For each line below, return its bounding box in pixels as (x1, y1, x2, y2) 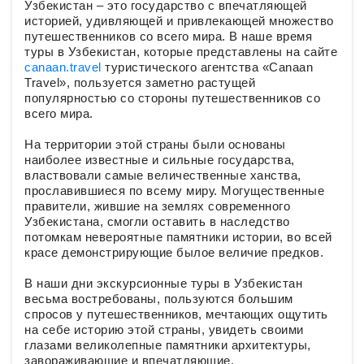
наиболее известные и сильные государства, (24, 153, 295, 167)
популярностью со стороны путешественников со (24, 91, 320, 105)
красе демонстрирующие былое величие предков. (24, 245, 323, 259)
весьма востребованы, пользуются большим (24, 292, 293, 305)
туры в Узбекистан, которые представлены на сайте (24, 45, 337, 58)
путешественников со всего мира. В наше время (24, 29, 312, 43)
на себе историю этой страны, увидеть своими (24, 323, 304, 336)
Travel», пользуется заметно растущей (24, 76, 255, 89)
